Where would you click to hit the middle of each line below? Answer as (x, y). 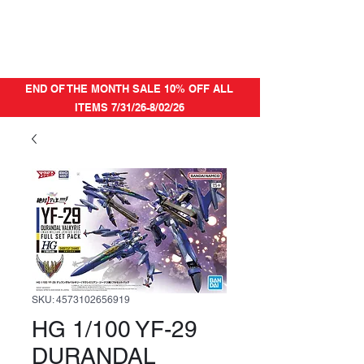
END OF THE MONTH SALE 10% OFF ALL (129, 88)
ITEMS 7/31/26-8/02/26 (129, 107)
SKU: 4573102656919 (81, 299)
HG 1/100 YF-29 (115, 329)
